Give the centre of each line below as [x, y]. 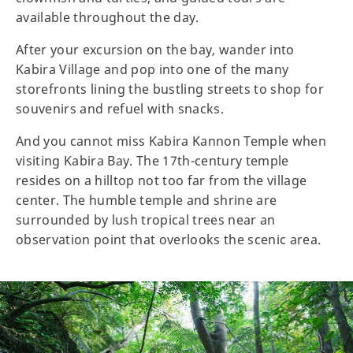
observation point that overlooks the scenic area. [170, 240]
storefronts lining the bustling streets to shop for [170, 89]
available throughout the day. [110, 18]
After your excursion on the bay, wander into [155, 50]
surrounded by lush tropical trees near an [146, 220]
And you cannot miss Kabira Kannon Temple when [171, 141]
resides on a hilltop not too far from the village [162, 181]
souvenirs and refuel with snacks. [120, 109]
